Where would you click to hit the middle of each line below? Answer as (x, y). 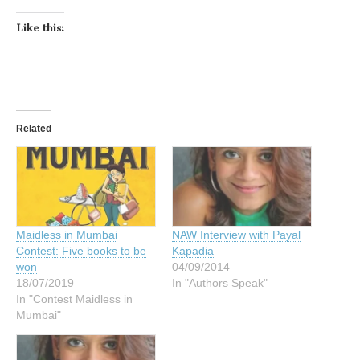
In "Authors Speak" (220, 283)
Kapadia (193, 251)
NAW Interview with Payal (236, 235)
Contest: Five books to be (81, 251)
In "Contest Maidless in (74, 299)
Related (34, 129)
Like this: (40, 28)
